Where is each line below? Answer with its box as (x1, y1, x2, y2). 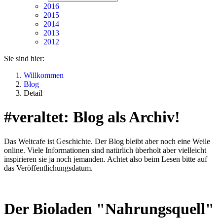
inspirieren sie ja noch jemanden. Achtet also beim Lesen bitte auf (4, 154, 207, 163)
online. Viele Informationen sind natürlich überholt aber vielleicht (4, 146, 206, 154)
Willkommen (24, 71, 64, 79)
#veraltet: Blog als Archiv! (4, 108, 180, 126)
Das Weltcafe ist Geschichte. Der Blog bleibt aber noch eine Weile (4, 137, 210, 146)
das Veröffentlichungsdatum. (4, 163, 93, 172)
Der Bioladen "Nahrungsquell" (4, 200, 214, 218)
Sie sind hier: (4, 54, 44, 63)
